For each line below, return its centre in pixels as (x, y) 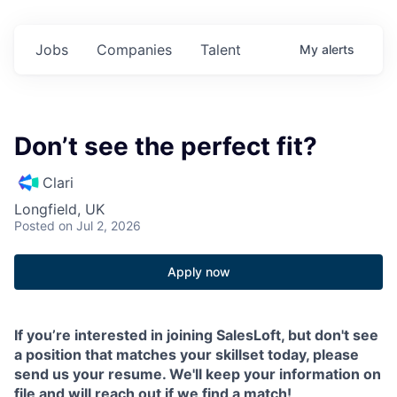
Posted (35, 226)
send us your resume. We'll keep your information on (198, 374)
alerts (338, 49)
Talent (221, 50)
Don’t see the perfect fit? (166, 146)
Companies (134, 50)
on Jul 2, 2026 (100, 226)
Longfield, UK (59, 209)
